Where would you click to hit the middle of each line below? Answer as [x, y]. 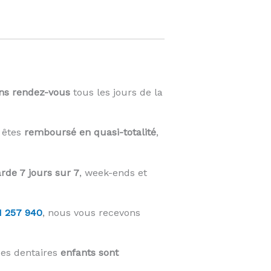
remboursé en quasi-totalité [90, 132]
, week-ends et [113, 172]
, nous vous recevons [91, 212]
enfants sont [89, 252]
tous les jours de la [116, 93]
